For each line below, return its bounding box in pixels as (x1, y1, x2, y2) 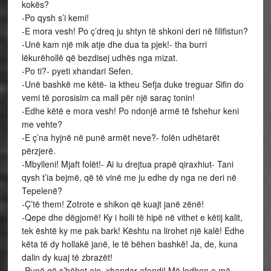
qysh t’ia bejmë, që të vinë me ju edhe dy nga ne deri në (21, 171, 237, 183)
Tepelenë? (21, 184, 62, 197)
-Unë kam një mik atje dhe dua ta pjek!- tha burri (21, 38, 207, 50)
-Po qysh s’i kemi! (21, 11, 89, 24)
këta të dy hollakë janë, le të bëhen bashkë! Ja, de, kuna (21, 238, 238, 250)
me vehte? (21, 118, 62, 130)
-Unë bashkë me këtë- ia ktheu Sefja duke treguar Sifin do (21, 78, 244, 90)
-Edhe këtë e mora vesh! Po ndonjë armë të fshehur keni (21, 105, 239, 117)
